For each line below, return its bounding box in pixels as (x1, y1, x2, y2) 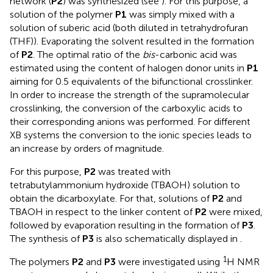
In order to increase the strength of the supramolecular (10, 89, 249, 101)
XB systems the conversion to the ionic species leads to (10, 129, 252, 141)
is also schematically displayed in (94, 233, 240, 245)
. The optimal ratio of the (33, 49, 143, 61)
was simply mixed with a (127, 9, 235, 21)
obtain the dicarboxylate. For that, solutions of (10, 193, 212, 205)
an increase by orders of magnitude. (10, 143, 164, 155)
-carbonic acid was (155, 49, 237, 61)
